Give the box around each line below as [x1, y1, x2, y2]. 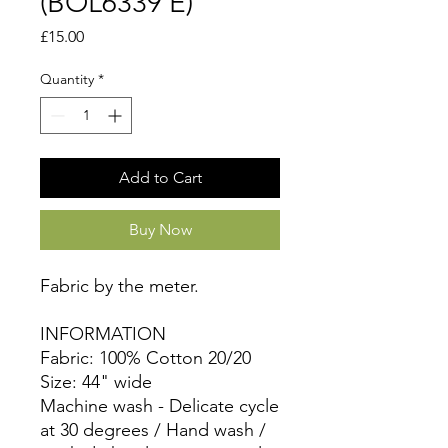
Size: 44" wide [40, 371, 152, 394]
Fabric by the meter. [40, 275, 199, 298]
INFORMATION [40, 323, 166, 346]
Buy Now [128, 220, 192, 240]
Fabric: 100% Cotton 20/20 [40, 347, 251, 370]
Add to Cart [118, 168, 202, 188]
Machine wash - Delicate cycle [40, 395, 279, 418]
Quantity [40, 70, 94, 89]
